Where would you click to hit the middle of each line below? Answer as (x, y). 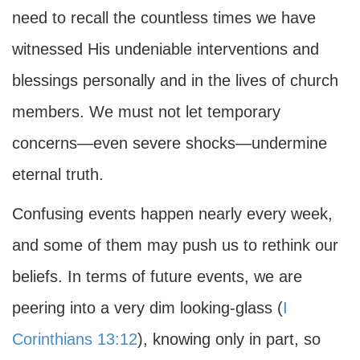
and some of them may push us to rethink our (175, 245)
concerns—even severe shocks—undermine (170, 143)
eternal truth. (58, 174)
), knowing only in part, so (229, 339)
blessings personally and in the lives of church (175, 80)
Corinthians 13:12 (75, 339)
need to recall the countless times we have (164, 18)
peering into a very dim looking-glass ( (147, 308)
